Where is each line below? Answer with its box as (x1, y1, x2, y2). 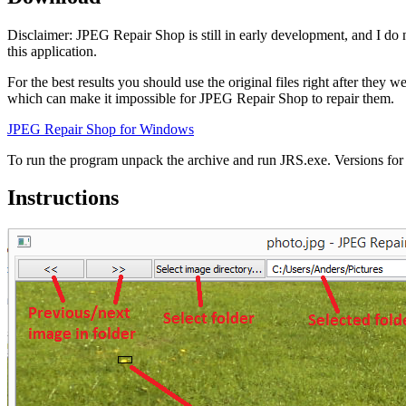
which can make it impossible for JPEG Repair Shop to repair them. (7, 90, 394, 106)
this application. (7, 43, 97, 59)
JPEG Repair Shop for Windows (7, 121, 194, 137)
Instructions (7, 186, 119, 210)
